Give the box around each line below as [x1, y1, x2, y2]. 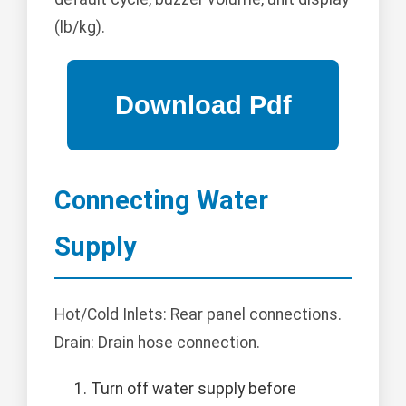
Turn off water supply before [91, 379, 296, 398]
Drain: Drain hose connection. [54, 333, 260, 352]
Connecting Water [54, 185, 268, 217]
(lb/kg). [54, 18, 105, 37]
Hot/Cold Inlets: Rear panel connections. [54, 304, 342, 324]
